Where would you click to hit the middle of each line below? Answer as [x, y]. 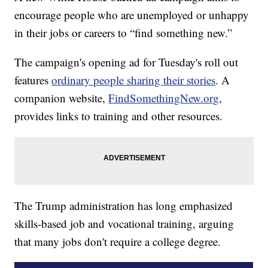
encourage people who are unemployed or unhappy [132, 15]
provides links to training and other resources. [119, 116]
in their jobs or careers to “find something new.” [124, 33]
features [33, 80]
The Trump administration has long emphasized [124, 206]
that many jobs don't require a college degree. [118, 242]
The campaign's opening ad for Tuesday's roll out [127, 62]
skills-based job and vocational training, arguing [124, 224]
